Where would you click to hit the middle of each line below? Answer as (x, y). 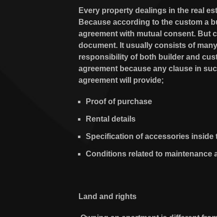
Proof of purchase (119, 101)
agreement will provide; (122, 80)
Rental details (111, 119)
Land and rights (108, 196)
